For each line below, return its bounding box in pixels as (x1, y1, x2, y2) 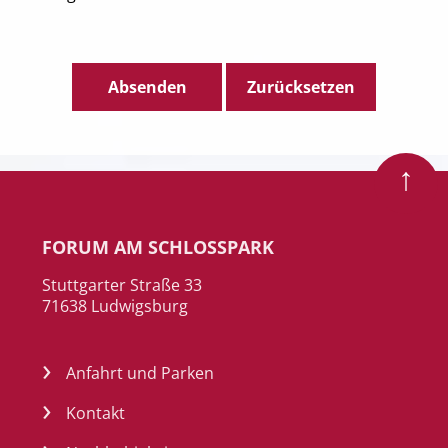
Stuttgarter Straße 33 (42, 273, 202, 296)
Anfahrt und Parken (66, 361, 214, 384)
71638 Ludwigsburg (42, 294, 188, 317)
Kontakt (66, 401, 125, 424)
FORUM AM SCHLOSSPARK (42, 234, 262, 259)
